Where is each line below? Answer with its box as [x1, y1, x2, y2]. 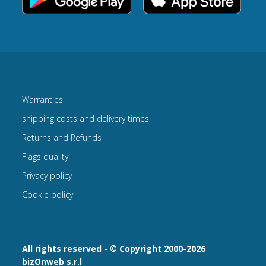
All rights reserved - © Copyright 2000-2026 [22, 242, 206, 254]
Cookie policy [22, 188, 74, 200]
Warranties [22, 93, 64, 105]
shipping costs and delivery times [22, 112, 150, 124]
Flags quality [22, 150, 69, 162]
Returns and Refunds [22, 131, 102, 143]
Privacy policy [22, 169, 72, 181]
